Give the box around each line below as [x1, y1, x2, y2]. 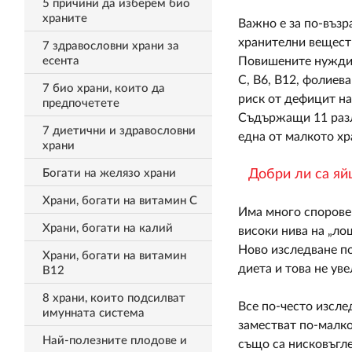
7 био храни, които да [42, 82, 165, 94]
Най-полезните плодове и [42, 335, 187, 346]
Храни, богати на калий [42, 222, 173, 234]
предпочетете [42, 97, 119, 109]
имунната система [42, 307, 145, 319]
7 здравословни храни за [42, 40, 179, 52]
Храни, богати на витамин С [42, 195, 197, 207]
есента [42, 55, 79, 67]
